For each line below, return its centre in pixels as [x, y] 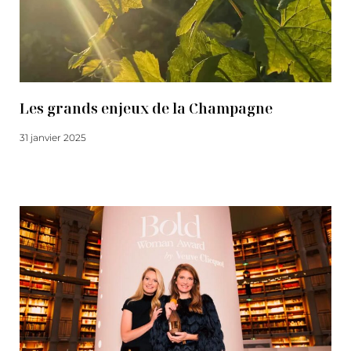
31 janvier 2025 [53, 138]
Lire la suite [46, 166]
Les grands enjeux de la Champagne [146, 108]
